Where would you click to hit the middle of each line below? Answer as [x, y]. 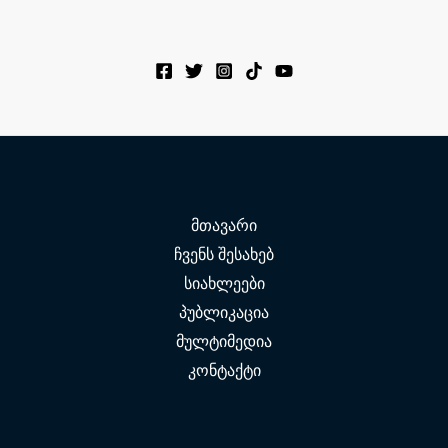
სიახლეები [224, 283]
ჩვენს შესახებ [224, 254]
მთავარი [224, 225]
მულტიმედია [224, 341]
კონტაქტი [224, 370]
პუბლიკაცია [224, 312]
